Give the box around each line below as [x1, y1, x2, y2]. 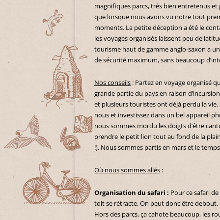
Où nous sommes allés [94, 165, 160, 175]
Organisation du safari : [94, 188, 170, 197]
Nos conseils [94, 78, 131, 87]
